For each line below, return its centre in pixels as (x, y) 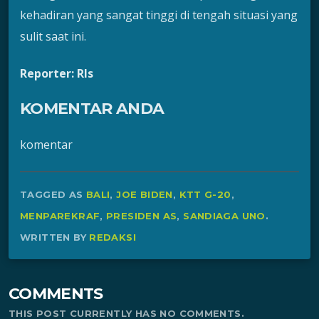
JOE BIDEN (145, 195)
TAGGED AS (53, 195)
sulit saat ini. (53, 36)
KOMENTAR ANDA (92, 109)
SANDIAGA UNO (224, 216)
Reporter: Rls (57, 74)
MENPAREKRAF (60, 216)
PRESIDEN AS (142, 216)
